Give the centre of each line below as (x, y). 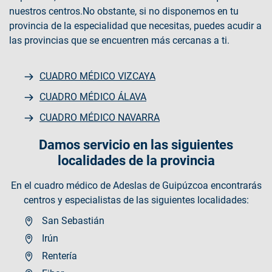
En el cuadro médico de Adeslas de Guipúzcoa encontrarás (136, 185)
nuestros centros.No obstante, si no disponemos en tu (124, 11)
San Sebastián (72, 220)
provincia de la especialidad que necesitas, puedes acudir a (135, 25)
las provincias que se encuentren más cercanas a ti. (119, 40)
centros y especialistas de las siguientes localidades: (136, 200)
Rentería (58, 256)
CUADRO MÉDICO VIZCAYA (97, 76)
